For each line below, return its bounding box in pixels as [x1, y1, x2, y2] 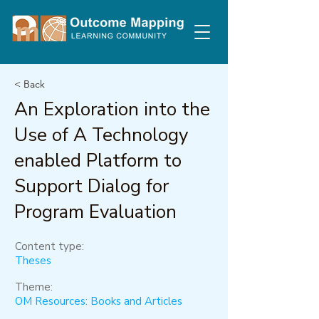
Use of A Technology [14, 122, 188, 147]
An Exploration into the [14, 97, 210, 122]
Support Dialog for [14, 174, 169, 199]
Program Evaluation [14, 199, 177, 224]
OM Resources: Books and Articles [15, 294, 182, 308]
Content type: [15, 239, 84, 253]
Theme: [15, 280, 53, 294]
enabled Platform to [14, 148, 182, 173]
